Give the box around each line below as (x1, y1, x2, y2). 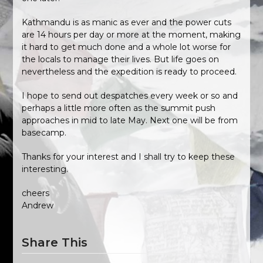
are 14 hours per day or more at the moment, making (22, 29, 241, 40)
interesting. (22, 164, 69, 174)
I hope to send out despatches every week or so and (22, 90, 238, 101)
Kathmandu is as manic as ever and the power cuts (22, 17, 232, 28)
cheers (22, 188, 50, 198)
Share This (22, 235, 88, 249)
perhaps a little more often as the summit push (22, 103, 216, 113)
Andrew (22, 200, 54, 211)
